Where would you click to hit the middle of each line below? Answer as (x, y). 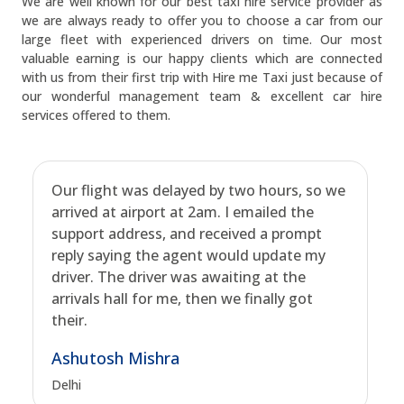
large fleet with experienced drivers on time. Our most (202, 39)
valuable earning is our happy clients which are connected (202, 58)
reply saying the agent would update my (188, 255)
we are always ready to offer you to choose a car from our (202, 20)
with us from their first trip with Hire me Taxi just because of (202, 77)
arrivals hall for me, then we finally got (182, 298)
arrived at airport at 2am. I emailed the (183, 212)
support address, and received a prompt (187, 234)
